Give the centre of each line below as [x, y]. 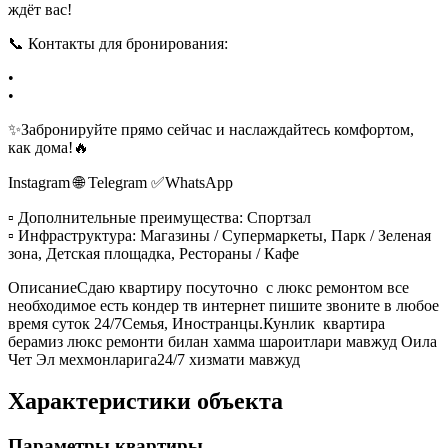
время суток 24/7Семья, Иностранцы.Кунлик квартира [196, 323]
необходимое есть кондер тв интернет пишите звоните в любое [223, 305]
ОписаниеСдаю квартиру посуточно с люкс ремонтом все [208, 287]
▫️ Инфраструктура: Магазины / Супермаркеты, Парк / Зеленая [219, 235]
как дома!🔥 [48, 147]
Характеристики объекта [145, 401]
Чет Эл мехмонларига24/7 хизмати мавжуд [154, 359]
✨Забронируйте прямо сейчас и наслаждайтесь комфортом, [211, 129]
